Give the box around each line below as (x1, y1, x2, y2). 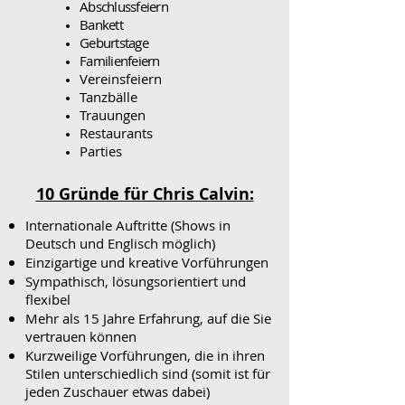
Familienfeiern (80, 52, 160, 70)
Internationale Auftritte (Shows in (25, 216, 231, 234)
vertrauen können (25, 327, 137, 345)
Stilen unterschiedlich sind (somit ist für (25, 364, 270, 382)
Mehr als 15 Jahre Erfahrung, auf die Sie (25, 309, 271, 327)
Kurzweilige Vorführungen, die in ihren (25, 346, 265, 364)
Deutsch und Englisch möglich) (25, 234, 215, 252)
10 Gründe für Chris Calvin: (35, 183, 254, 205)
